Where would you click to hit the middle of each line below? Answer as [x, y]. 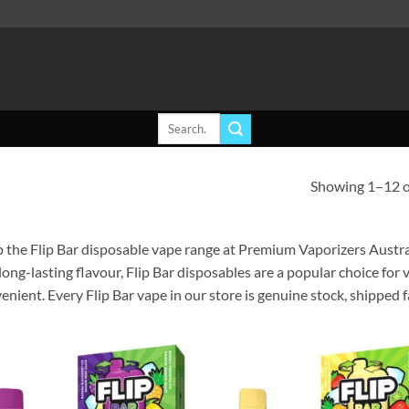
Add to [165, 375]
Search [173, 121]
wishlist [165, 388]
